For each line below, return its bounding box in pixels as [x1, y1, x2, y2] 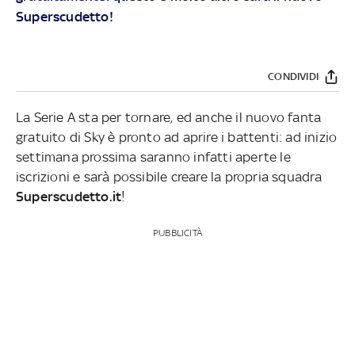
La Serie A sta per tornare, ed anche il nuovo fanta [16, 109, 322, 125]
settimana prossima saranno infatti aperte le [16, 148, 291, 165]
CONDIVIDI [268, 71, 319, 83]
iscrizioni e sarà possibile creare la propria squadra [16, 168, 323, 185]
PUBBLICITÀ [152, 227, 202, 239]
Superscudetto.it [16, 188, 122, 204]
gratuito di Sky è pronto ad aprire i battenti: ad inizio [16, 128, 338, 145]
